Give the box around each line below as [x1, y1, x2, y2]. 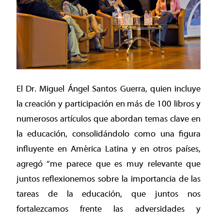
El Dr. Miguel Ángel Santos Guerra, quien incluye [16, 84, 201, 94]
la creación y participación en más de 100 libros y [16, 99, 201, 109]
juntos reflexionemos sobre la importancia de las [16, 174, 201, 185]
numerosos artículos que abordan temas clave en [16, 114, 201, 124]
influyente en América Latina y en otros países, [16, 144, 201, 155]
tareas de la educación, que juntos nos [16, 189, 201, 200]
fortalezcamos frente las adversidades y [16, 204, 201, 215]
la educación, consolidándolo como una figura [16, 129, 201, 139]
